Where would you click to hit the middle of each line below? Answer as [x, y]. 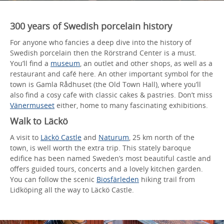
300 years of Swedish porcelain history [91, 26]
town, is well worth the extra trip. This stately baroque [100, 147]
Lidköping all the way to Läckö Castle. [72, 189]
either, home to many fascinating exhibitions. [131, 105]
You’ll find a [30, 63]
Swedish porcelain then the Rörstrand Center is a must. [103, 52]
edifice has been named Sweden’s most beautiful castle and [110, 158]
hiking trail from [167, 179]
